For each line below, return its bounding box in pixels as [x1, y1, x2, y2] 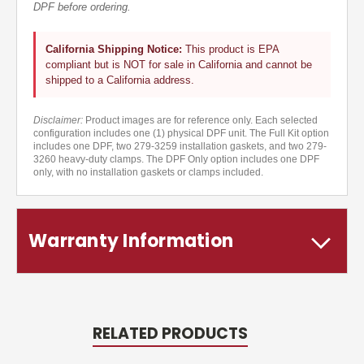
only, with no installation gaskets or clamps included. [33, 167, 263, 179]
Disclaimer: [33, 115, 83, 127]
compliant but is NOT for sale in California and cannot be [45, 58, 312, 71]
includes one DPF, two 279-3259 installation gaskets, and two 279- [33, 141, 327, 153]
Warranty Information [28, 228, 233, 254]
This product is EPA [182, 43, 279, 56]
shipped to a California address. [45, 74, 194, 87]
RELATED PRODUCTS [92, 323, 248, 345]
